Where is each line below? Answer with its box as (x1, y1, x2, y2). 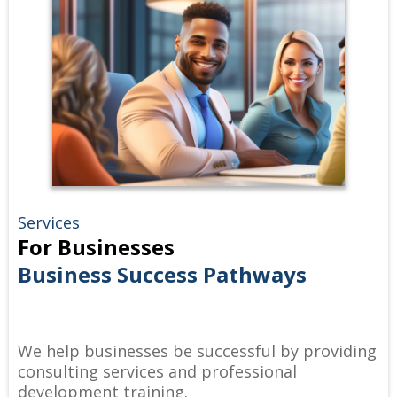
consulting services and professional (18, 361, 297, 383)
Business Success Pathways (18, 260, 307, 290)
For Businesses (18, 232, 175, 262)
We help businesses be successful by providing (18, 340, 377, 362)
